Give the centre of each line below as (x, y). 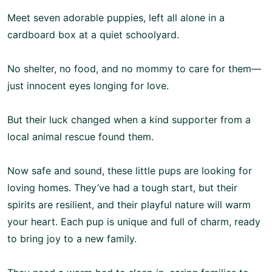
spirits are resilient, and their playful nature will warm (129, 205)
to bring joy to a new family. (72, 239)
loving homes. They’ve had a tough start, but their (122, 188)
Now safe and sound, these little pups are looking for (130, 171)
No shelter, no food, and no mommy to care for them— (134, 69)
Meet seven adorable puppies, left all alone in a (116, 18)
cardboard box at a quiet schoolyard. (93, 35)
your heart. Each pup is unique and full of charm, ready (134, 222)
